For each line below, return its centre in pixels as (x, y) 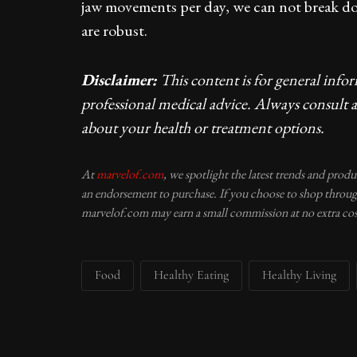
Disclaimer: (119, 79)
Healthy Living (299, 275)
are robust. (121, 30)
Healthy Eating (191, 275)
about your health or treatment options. (203, 127)
